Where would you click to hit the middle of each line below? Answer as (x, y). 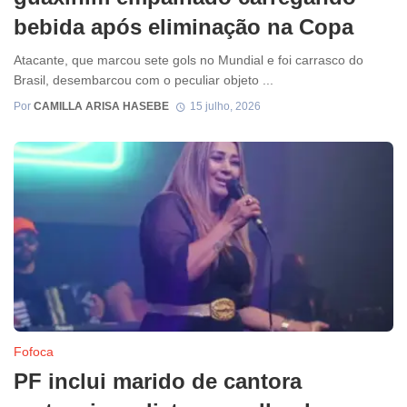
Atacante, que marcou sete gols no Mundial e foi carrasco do (189, 60)
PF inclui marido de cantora (158, 381)
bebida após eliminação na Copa (184, 26)
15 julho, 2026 (225, 106)
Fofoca (34, 351)
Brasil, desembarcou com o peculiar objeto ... (144, 80)
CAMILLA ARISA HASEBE (101, 106)
